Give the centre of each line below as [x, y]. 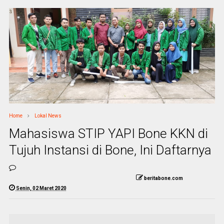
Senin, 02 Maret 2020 [41, 188]
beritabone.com [163, 178]
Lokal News [48, 115]
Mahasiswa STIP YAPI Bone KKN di [108, 133]
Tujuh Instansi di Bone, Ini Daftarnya [110, 150]
